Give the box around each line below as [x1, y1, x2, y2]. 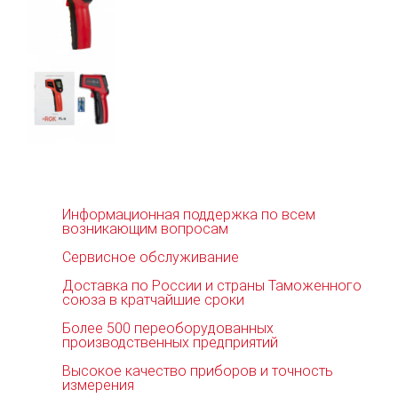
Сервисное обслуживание [62, 248, 239, 266]
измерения [62, 376, 134, 394]
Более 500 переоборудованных [62, 319, 274, 337]
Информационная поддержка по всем [62, 205, 315, 223]
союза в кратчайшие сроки [62, 291, 244, 308]
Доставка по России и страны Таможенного [62, 276, 362, 294]
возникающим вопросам [62, 219, 228, 237]
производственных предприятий [62, 333, 278, 351]
